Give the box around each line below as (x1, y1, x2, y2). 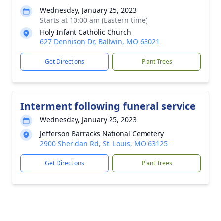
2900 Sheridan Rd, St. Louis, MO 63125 (40, 139, 168, 148)
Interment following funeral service (20, 99, 196, 112)
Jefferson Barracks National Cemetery (40, 129, 164, 138)
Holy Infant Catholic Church (40, 27, 131, 37)
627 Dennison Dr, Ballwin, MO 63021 (40, 37, 160, 46)
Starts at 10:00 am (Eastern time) (40, 15, 147, 25)
